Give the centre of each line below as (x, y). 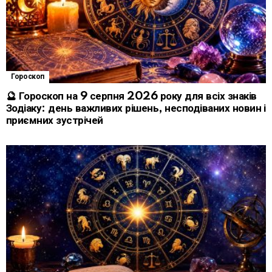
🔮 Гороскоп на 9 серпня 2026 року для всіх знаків (131, 96)
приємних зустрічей (55, 120)
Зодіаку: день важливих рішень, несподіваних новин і (136, 108)
